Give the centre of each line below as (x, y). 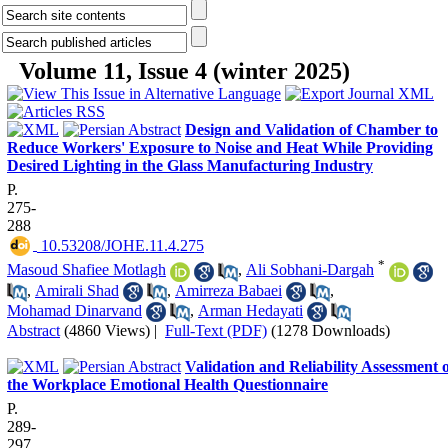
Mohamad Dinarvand (74, 310)
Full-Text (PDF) (216, 331)
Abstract (33, 331)
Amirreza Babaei (228, 290)
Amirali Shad (77, 290)
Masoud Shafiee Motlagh (86, 270)
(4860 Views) (107, 331)
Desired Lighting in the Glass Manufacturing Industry (190, 165)
